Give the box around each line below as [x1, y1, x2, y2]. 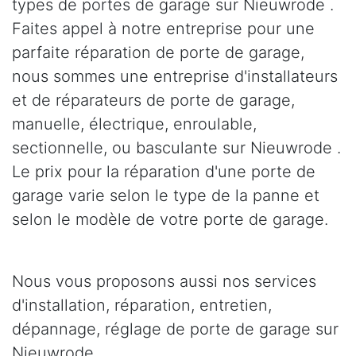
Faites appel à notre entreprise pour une [12, 18, 315, 38]
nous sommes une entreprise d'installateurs [12, 66, 338, 86]
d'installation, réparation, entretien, [12, 295, 272, 315]
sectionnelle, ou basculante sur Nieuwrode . [12, 137, 341, 157]
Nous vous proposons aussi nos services [12, 271, 316, 291]
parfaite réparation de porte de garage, [12, 42, 304, 62]
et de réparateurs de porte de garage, [12, 90, 295, 110]
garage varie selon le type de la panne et [12, 185, 319, 205]
